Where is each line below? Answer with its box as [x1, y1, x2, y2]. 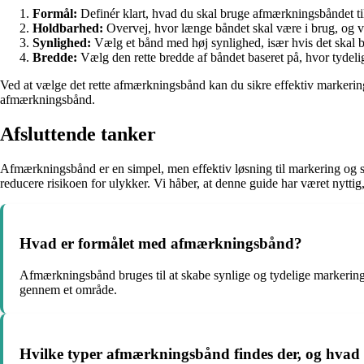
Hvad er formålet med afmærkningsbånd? [19, 235, 302, 253]
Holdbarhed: [32, 20, 103, 35]
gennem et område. [19, 282, 117, 297]
